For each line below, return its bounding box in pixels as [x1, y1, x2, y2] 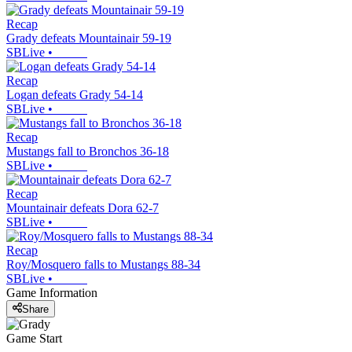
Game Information [6, 286, 97, 300]
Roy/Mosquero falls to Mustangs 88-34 [6, 258, 200, 272]
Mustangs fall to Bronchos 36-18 [6, 145, 169, 159]
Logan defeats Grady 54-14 [6, 88, 143, 102]
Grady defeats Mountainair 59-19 [6, 31, 171, 46]
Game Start [6, 331, 62, 345]
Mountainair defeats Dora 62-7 [6, 201, 159, 215]
